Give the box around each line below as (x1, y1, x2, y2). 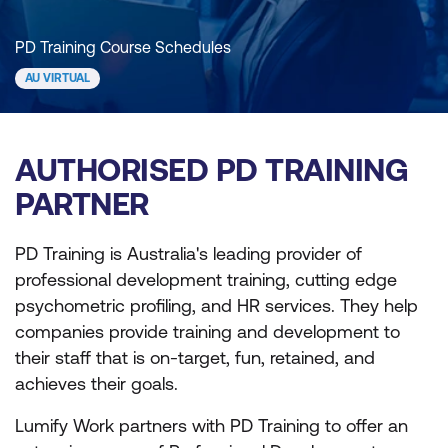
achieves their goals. (15, 373, 178, 394)
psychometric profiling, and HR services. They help (15, 295, 418, 316)
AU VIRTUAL (25, 71, 90, 85)
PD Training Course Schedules (15, 38, 231, 56)
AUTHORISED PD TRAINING (15, 151, 408, 188)
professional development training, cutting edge (15, 269, 397, 290)
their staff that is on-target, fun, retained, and (15, 347, 375, 368)
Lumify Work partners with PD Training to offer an (15, 415, 408, 436)
